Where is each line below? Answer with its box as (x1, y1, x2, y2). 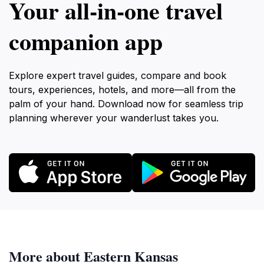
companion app (9, 24, 163, 58)
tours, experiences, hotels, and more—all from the (9, 84, 236, 95)
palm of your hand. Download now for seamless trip (9, 98, 243, 110)
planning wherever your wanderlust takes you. (9, 112, 219, 124)
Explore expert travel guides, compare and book (9, 70, 226, 81)
